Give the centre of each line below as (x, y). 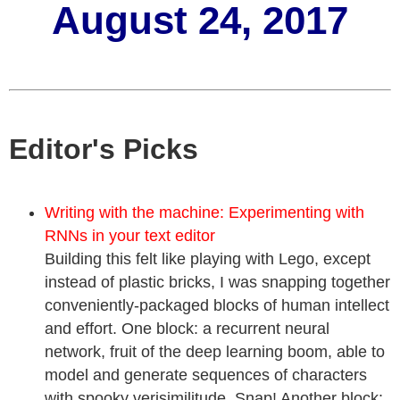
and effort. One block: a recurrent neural (187, 329)
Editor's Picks (104, 149)
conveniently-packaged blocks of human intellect (217, 305)
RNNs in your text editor (130, 236)
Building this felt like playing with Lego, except (208, 259)
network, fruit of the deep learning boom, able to (215, 352)
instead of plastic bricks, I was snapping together (217, 282)
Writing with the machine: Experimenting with (204, 212)
